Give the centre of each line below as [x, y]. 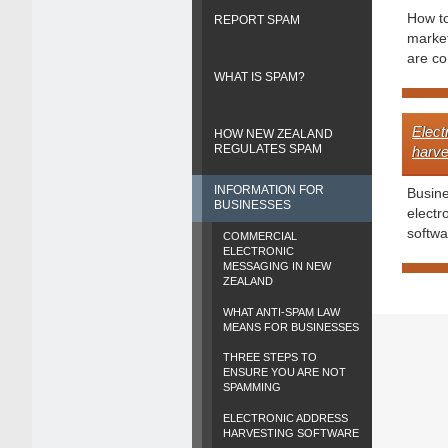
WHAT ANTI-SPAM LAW [282, 311]
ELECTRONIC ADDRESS [286, 417]
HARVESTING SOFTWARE [291, 432]
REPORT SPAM [257, 19]
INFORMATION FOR [269, 190]
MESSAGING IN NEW [277, 266]
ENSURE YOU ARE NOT [285, 372]
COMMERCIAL [260, 236]
